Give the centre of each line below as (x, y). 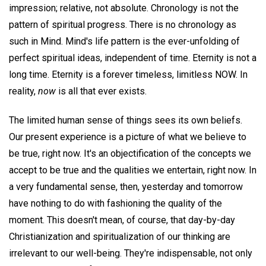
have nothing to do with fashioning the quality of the (115, 203)
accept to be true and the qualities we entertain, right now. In (133, 170)
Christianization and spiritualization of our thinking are (120, 236)
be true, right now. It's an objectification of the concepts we (130, 153)
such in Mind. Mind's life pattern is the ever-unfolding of (124, 41)
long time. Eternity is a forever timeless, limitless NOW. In (128, 74)
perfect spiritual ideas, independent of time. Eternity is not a (133, 58)
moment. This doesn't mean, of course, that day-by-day (122, 220)
